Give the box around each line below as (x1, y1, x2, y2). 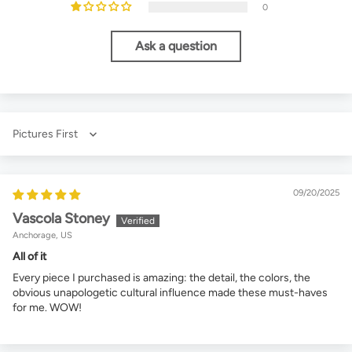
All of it (13, 250, 46, 264)
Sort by (12, 134, 47, 148)
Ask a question (134, 38, 217, 54)
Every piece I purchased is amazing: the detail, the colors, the (13, 271, 310, 285)
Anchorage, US (13, 229, 72, 241)
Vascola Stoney (13, 210, 110, 228)
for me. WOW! (13, 301, 82, 315)
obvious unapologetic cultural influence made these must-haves (13, 286, 328, 300)
